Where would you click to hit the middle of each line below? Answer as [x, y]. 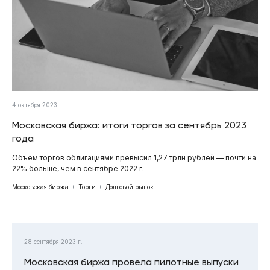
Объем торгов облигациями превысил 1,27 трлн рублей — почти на [134, 157]
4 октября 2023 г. [38, 105]
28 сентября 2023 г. [53, 241]
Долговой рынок [130, 187]
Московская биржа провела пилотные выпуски [131, 262]
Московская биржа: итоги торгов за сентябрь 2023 [129, 125]
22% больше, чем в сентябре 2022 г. [78, 168]
